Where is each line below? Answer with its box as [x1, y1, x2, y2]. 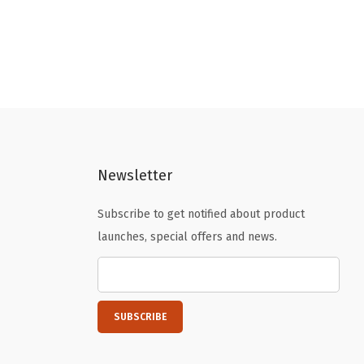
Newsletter [97, 166, 172, 184]
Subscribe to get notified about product [97, 206, 305, 221]
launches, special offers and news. [97, 229, 277, 244]
